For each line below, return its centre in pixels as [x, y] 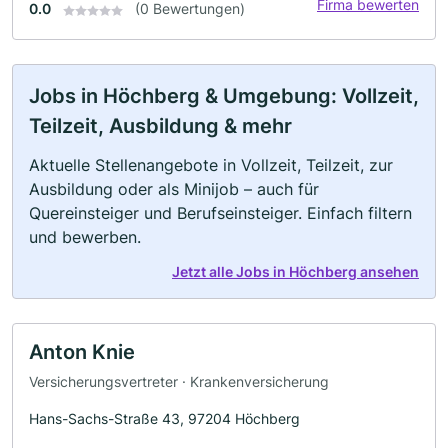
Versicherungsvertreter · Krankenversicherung [179, 381]
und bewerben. [85, 237]
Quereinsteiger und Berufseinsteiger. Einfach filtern [220, 213]
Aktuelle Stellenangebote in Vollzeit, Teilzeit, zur [211, 165]
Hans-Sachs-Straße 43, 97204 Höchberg [164, 418]
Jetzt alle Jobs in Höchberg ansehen [295, 272]
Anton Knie [82, 352]
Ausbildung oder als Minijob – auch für [174, 189]
